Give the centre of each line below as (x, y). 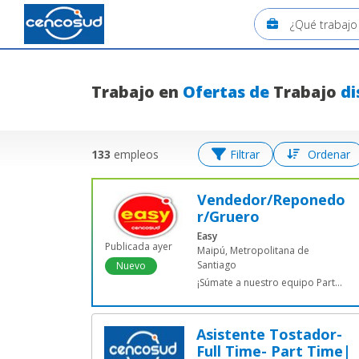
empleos (135, 154)
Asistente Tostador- (201, 334)
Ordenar (329, 154)
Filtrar (245, 154)
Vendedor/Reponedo (202, 200)
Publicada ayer (139, 246)
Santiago (217, 265)
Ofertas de (226, 92)
